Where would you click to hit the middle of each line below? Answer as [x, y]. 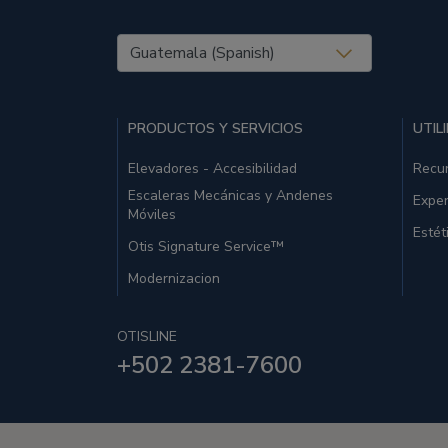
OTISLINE [147, 336]
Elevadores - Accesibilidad [212, 168]
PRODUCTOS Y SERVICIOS [215, 128]
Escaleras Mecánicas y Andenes [230, 195]
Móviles [152, 214]
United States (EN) [194, 46]
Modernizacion [174, 278]
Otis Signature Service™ [206, 246]
